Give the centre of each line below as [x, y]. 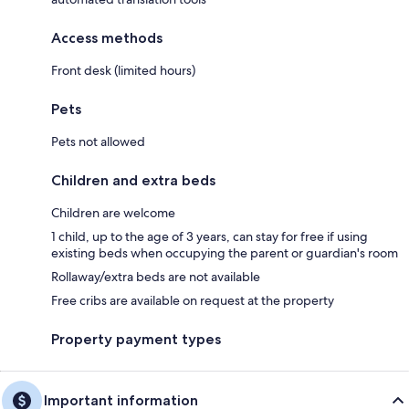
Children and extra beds [133, 180]
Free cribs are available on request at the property [193, 300]
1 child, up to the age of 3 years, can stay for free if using [210, 236]
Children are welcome [113, 212]
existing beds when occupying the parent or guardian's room [225, 252]
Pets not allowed [98, 141]
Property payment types [136, 339]
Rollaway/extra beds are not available [156, 276]
